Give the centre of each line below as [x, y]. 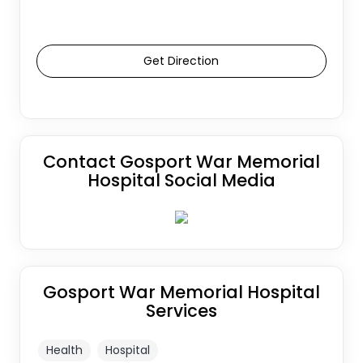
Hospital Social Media [181, 180]
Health [64, 350]
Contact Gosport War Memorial [181, 161]
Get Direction [181, 60]
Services [181, 310]
